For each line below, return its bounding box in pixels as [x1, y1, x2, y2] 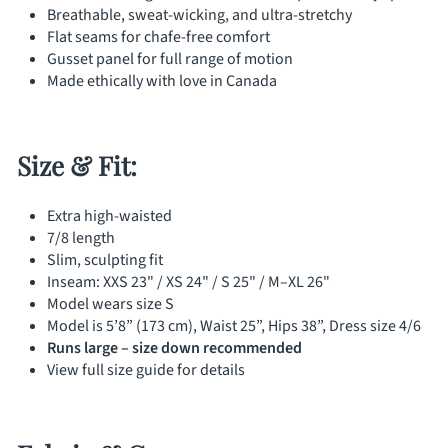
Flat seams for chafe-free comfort [47, 25, 270, 48]
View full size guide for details [47, 358, 245, 381]
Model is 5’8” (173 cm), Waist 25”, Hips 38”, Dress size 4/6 [47, 314, 421, 337]
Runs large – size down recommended [47, 336, 302, 359]
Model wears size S [47, 292, 174, 315]
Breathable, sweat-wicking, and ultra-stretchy [47, 3, 352, 26]
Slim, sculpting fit [47, 248, 163, 271]
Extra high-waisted [47, 204, 172, 227]
